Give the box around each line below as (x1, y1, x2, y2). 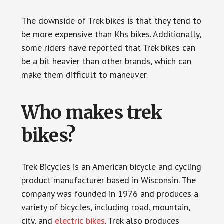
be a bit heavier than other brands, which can (21, 55, 191, 67)
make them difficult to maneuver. (21, 69, 148, 80)
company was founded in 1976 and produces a (21, 188, 198, 199)
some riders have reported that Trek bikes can (21, 42, 195, 53)
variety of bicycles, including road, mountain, (21, 201, 190, 213)
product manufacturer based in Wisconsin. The (21, 174, 196, 186)
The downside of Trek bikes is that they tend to (21, 15, 201, 26)
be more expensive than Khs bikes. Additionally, (21, 28, 201, 40)
